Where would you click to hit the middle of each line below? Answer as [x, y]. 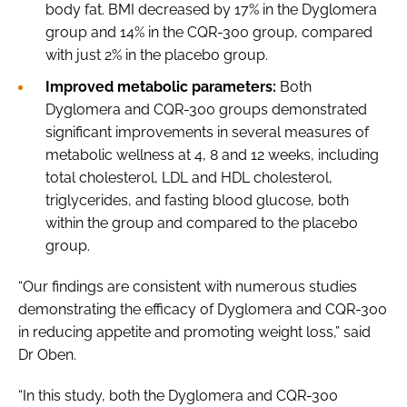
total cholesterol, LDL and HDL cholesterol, [189, 177]
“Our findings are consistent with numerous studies [188, 286]
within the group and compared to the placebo [202, 223]
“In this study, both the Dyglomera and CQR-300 [178, 395]
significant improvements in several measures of [207, 132]
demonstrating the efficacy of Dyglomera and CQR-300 [203, 309]
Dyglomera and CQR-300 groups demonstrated [206, 109]
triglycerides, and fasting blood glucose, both [197, 200]
